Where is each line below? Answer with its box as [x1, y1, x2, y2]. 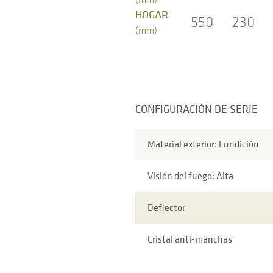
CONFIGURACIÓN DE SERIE [135, 101, 258, 116]
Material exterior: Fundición [147, 137, 259, 151]
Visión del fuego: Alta [147, 169, 233, 183]
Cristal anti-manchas [147, 232, 232, 246]
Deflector [147, 200, 185, 214]
